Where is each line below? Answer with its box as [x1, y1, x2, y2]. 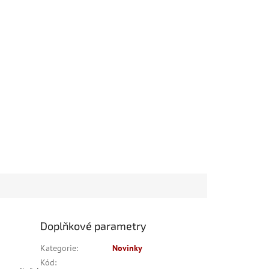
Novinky [112, 242, 143, 253]
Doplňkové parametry [40, 219, 147, 232]
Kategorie [40, 242, 77, 253]
